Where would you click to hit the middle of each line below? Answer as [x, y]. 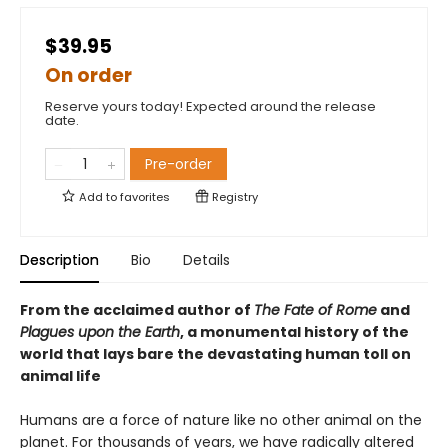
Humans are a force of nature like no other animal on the [221, 420]
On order [88, 76]
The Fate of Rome [315, 310]
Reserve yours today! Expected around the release [210, 107]
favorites [145, 197]
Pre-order [178, 164]
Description [59, 260]
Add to [98, 197]
